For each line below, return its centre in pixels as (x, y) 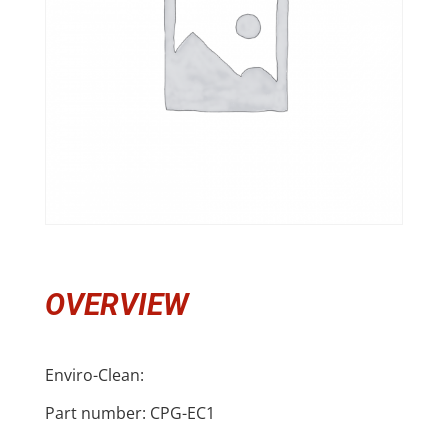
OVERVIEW (116, 305)
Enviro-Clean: (94, 375)
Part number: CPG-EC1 (129, 413)
